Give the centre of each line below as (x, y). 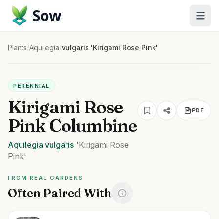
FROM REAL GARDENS (45, 178)
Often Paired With (60, 193)
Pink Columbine (73, 126)
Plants (17, 48)
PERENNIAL (32, 86)
